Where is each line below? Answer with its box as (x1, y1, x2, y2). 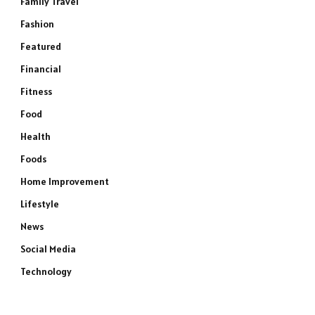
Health (20, 130, 51, 143)
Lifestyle (20, 198, 59, 210)
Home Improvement (20, 175, 109, 188)
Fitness (20, 85, 52, 98)
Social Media (20, 243, 76, 255)
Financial (20, 63, 61, 75)
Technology (20, 265, 72, 278)
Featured (20, 40, 61, 53)
